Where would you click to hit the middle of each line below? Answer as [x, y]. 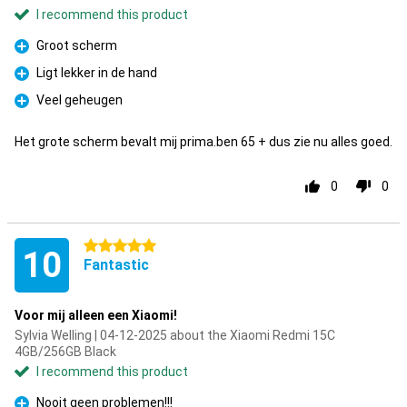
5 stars [104, 246]
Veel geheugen [79, 100]
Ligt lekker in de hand [97, 73]
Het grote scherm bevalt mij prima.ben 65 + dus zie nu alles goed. [203, 142]
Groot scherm [77, 45]
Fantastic [116, 265]
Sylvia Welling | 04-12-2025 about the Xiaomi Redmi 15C [175, 335]
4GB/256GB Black [65, 352]
